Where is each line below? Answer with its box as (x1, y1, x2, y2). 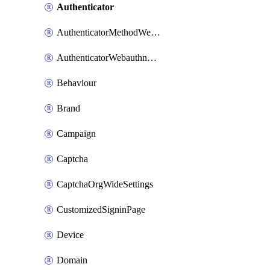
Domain (57, 255, 87, 265)
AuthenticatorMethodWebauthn (151, 27, 160, 37)
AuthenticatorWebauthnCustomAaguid (147, 52, 157, 63)
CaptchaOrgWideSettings (57, 179, 153, 189)
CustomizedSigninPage (57, 204, 145, 215)
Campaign (57, 128, 96, 139)
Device (57, 230, 84, 240)
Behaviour (57, 78, 96, 88)
